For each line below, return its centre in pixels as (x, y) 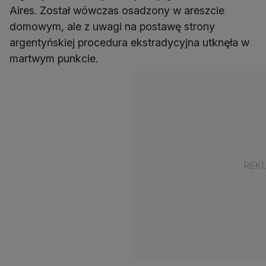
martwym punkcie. (54, 59)
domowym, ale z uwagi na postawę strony (112, 27)
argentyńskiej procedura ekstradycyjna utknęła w (129, 43)
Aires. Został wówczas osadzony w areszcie (117, 11)
